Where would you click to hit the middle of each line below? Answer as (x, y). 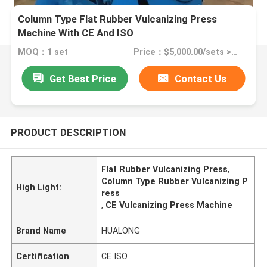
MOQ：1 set (43, 52)
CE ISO (115, 256)
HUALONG (121, 230)
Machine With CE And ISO (76, 33)
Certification (43, 256)
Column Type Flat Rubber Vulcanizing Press (118, 19)
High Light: (39, 187)
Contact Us (201, 78)
